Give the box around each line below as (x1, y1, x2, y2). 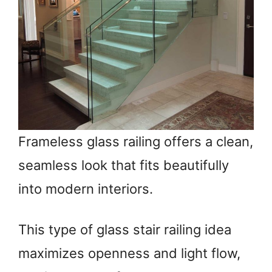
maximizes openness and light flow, (18, 245, 240, 262)
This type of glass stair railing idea (18, 222, 231, 238)
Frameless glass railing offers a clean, (18, 133, 253, 149)
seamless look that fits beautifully (18, 157, 229, 173)
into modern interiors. (18, 180, 153, 197)
